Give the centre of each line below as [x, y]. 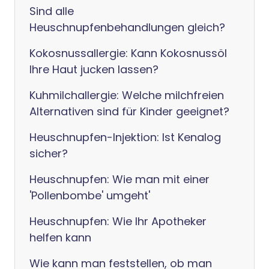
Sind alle [52, 11]
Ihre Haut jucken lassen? [94, 69]
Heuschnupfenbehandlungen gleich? [127, 27]
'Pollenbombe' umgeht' [90, 195]
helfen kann [60, 237]
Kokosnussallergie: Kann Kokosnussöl [128, 53]
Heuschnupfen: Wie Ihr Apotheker [118, 221]
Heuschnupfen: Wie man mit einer [119, 179]
